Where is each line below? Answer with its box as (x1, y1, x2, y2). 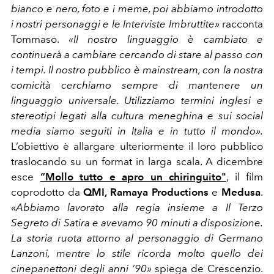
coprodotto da (11, 185, 84, 198)
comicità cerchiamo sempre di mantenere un (11, 78, 263, 91)
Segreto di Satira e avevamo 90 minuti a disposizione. (11, 216, 263, 229)
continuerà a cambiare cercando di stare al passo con (11, 48, 263, 61)
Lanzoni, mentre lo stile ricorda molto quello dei (11, 246, 263, 259)
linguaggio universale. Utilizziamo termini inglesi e (11, 94, 263, 106)
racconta (219, 17, 264, 30)
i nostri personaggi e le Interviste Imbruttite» (11, 17, 220, 30)
